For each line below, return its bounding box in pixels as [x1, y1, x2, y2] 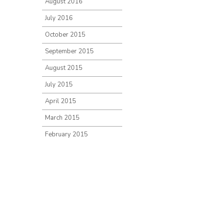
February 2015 [45, 130, 88, 139]
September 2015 [45, 47, 94, 56]
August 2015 [45, 64, 83, 72]
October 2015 [45, 30, 86, 39]
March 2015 [45, 113, 80, 122]
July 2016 [45, 14, 73, 22]
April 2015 [45, 97, 76, 106]
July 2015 [45, 80, 73, 89]
